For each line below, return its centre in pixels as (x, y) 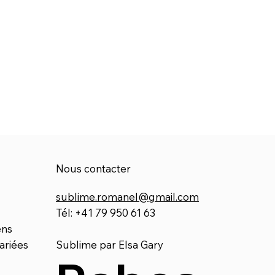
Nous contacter (93, 168)
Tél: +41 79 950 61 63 (105, 212)
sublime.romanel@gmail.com (127, 196)
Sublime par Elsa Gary (109, 244)
